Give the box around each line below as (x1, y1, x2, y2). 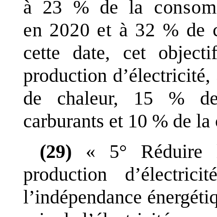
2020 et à (49, 18, 128, 41)
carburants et (23, 109, 123, 132)
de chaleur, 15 (23, 87, 153, 109)
